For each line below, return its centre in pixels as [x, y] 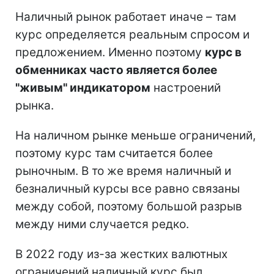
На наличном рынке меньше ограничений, [135, 135]
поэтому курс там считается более [114, 153]
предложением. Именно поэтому [110, 52]
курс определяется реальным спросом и [132, 34]
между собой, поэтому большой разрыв [129, 206]
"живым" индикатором [83, 87]
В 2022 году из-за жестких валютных [121, 254]
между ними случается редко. [102, 224]
